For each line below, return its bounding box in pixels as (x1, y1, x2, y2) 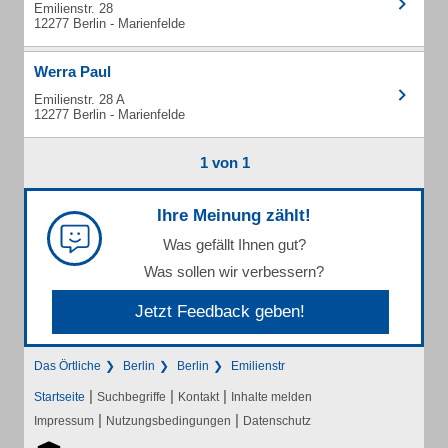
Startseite (34, 390, 85, 404)
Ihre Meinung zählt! (157, 206, 311, 225)
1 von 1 (199, 154, 250, 171)
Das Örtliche (34, 359, 101, 373)
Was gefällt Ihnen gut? (162, 236, 306, 253)
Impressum (34, 414, 94, 428)
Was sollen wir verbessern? (144, 263, 324, 280)
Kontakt (178, 390, 219, 404)
